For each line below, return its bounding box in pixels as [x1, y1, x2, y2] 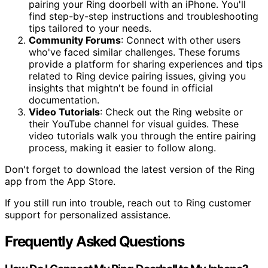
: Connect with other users [121, 33, 240, 46]
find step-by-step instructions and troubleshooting [29, 10, 258, 22]
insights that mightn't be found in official [29, 81, 213, 94]
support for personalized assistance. [5, 208, 170, 221]
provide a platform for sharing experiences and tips [29, 57, 263, 70]
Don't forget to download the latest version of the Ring [5, 163, 255, 175]
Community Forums [29, 33, 121, 46]
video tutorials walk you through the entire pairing [29, 129, 256, 142]
